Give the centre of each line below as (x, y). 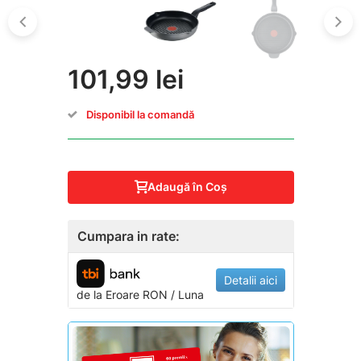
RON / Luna (171, 294)
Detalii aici (250, 280)
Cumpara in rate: (128, 236)
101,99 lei (125, 79)
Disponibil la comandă (140, 114)
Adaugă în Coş (187, 187)
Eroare (122, 294)
